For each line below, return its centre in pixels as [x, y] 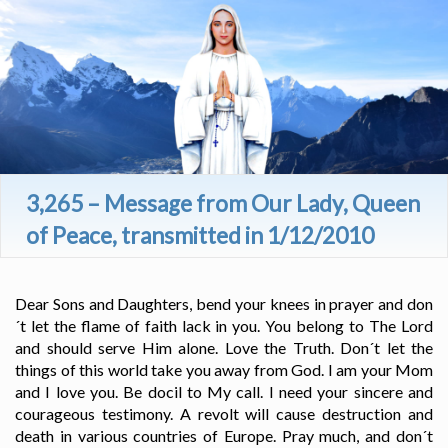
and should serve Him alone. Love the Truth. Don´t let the [224, 348]
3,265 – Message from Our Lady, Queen [223, 204]
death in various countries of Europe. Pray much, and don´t [224, 436]
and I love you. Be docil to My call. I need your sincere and [224, 392]
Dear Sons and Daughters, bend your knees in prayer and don [224, 304]
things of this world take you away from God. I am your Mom [224, 370]
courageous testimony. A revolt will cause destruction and [224, 414]
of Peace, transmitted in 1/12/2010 [200, 236]
